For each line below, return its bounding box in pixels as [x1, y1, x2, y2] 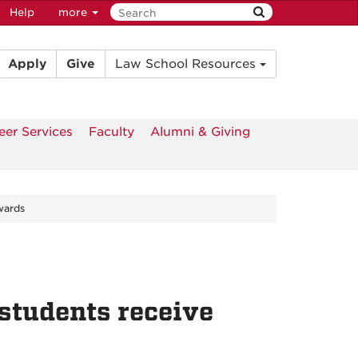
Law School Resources [115, 57, 260, 72]
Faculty [89, 125, 134, 140]
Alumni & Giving [150, 125, 251, 140]
